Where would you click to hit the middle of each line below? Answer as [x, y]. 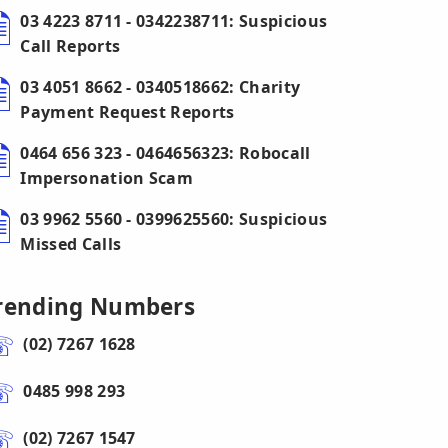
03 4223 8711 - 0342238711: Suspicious [174, 21]
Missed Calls [71, 244]
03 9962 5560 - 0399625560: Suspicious [174, 219]
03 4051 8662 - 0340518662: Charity [160, 87]
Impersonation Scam [107, 178]
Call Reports [70, 46]
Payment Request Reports [127, 112]
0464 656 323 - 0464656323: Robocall [165, 153]
